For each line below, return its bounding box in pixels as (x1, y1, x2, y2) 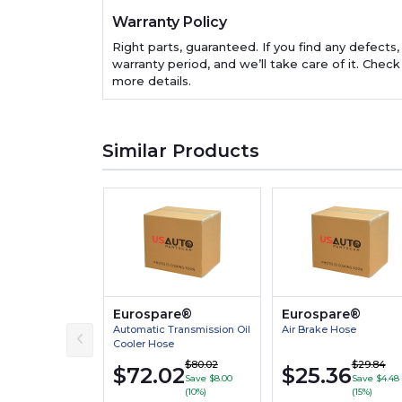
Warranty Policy (112, 13, 227, 31)
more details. (112, 73, 191, 88)
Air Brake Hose (281, 323, 356, 336)
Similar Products (102, 139, 259, 162)
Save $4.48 (351, 372, 399, 385)
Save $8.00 (185, 372, 232, 385)
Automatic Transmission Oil (113, 323, 250, 336)
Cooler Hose (113, 337, 174, 351)
